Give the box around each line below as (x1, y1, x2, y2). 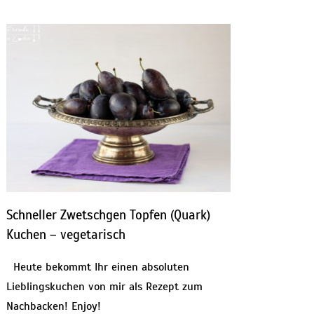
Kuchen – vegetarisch (6, 226, 125, 243)
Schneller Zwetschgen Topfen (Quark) (6, 206, 210, 223)
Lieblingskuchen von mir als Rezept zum (6, 280, 203, 294)
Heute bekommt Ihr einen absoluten (6, 260, 189, 275)
